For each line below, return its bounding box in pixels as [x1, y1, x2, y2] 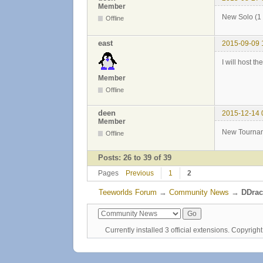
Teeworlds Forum [98, 187, 157, 197]
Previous [126, 169, 154, 178]
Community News [168, 187, 229, 197]
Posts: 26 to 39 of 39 [98, 153, 171, 163]
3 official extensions [165, 226, 228, 235]
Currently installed [105, 226, 165, 235]
